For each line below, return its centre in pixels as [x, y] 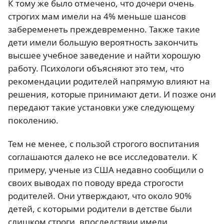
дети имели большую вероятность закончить [103, 42]
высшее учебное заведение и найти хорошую [104, 55]
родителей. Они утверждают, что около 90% [100, 196]
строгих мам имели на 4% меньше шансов [97, 16]
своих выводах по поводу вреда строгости [96, 183]
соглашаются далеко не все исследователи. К [103, 157]
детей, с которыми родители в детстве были [100, 209]
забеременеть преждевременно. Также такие [104, 29]
